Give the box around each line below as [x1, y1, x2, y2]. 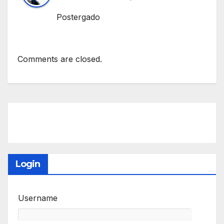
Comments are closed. [17, 53, 102, 64]
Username [18, 192, 57, 203]
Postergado [56, 12, 100, 22]
